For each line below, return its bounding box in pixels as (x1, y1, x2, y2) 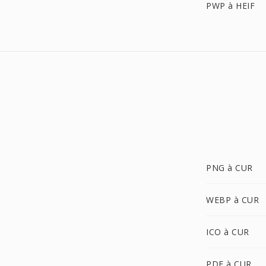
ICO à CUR (206, 226, 249, 237)
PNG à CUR (206, 162, 253, 173)
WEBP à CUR (206, 194, 259, 205)
